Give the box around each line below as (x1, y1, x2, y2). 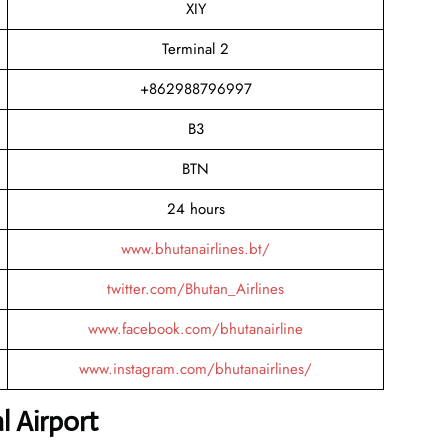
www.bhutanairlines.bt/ (121, 237, 270, 260)
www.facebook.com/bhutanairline (88, 317, 303, 340)
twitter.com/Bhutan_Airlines (107, 277, 284, 300)
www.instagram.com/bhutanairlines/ (79, 357, 312, 380)
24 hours (166, 197, 225, 220)
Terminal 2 (162, 37, 229, 60)
